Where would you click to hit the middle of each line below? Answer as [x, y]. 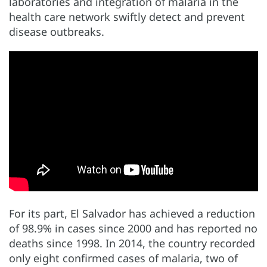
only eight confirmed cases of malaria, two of [123, 258]
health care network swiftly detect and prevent [127, 16]
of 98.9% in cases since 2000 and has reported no [133, 228]
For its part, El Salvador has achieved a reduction [132, 213]
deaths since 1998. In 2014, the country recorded [132, 243]
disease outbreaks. [57, 31]
